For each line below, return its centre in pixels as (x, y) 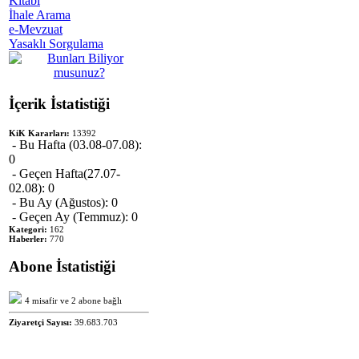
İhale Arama (40, 15)
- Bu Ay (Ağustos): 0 (63, 202)
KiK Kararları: (39, 133)
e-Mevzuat (36, 30)
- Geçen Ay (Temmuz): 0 (73, 216)
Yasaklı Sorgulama (56, 44)
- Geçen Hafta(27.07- (65, 173)
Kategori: (28, 229)
